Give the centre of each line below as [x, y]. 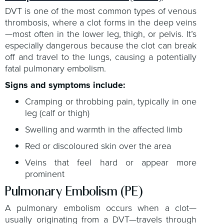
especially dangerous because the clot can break [101, 46]
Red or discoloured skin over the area [98, 146]
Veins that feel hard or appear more [111, 163]
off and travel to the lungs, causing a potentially [101, 57]
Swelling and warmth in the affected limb [104, 130]
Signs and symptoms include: [65, 85]
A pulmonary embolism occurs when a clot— [101, 208]
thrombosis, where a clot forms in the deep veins [101, 23]
